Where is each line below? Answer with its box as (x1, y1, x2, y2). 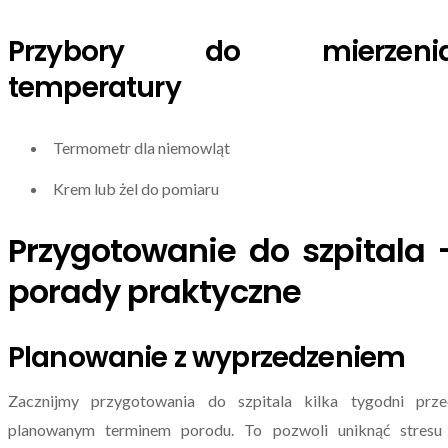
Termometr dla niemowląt (53, 137, 230, 157)
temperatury (8, 68, 181, 108)
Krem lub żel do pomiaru (53, 179, 219, 199)
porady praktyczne (8, 268, 301, 314)
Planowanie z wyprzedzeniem (8, 337, 406, 377)
